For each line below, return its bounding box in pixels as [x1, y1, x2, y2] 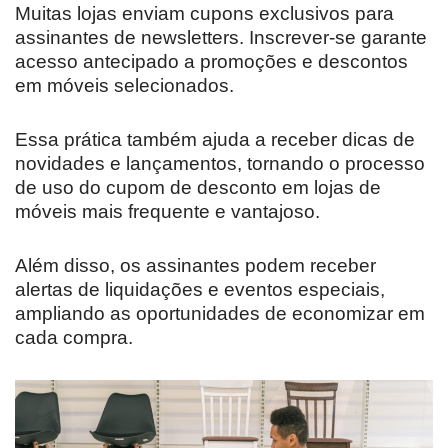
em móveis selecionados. [15, 75, 234, 96]
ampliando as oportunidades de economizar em [15, 303, 425, 324]
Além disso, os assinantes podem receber [15, 255, 376, 276]
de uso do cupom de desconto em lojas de [15, 177, 381, 198]
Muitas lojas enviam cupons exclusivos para [15, 3, 394, 24]
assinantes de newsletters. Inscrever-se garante [15, 27, 427, 48]
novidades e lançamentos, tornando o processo [15, 153, 425, 174]
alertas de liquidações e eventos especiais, [15, 279, 385, 300]
